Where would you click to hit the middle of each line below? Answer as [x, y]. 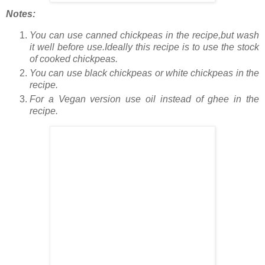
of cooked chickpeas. [74, 59]
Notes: [21, 14]
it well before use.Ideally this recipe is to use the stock [144, 47]
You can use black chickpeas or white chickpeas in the [144, 73]
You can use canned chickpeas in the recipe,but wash [144, 35]
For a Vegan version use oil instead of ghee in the [144, 99]
